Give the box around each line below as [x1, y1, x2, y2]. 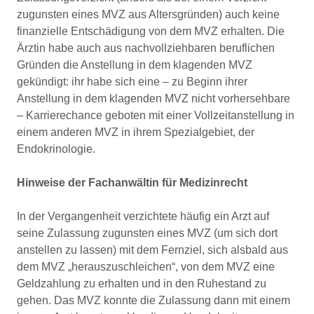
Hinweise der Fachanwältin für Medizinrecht [17, 177, 247, 189]
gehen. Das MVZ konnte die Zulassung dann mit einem [17, 294, 290, 306]
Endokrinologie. [17, 143, 95, 155]
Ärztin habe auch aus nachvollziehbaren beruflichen [17, 42, 275, 54]
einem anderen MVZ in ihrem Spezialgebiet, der [17, 126, 254, 138]
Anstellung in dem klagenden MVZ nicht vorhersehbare [17, 93, 290, 104]
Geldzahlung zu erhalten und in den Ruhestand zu [17, 278, 266, 289]
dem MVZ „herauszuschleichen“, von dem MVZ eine [17, 261, 275, 273]
